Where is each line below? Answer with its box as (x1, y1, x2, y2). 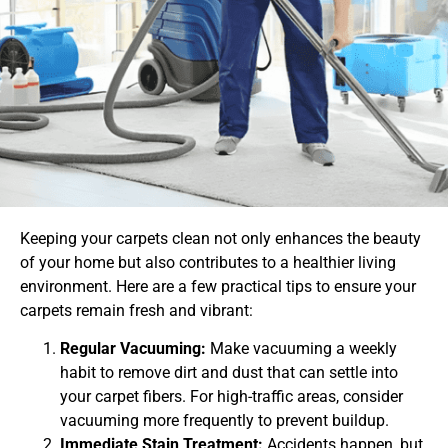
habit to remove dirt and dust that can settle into (60, 363, 398, 383)
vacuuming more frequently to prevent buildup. (60, 411, 389, 431)
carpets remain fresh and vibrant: (20, 301, 253, 320)
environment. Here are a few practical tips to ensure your (20, 277, 416, 296)
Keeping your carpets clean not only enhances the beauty (20, 229, 421, 248)
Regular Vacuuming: (60, 339, 206, 359)
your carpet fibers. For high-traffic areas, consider (60, 387, 403, 407)
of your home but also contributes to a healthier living (20, 253, 396, 272)
